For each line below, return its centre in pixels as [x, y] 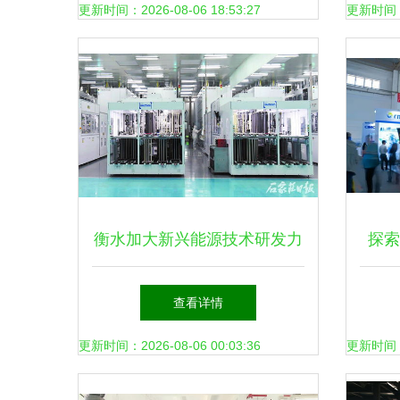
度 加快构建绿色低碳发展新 [198, 293]
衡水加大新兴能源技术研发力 [198, 239]
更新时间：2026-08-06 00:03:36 [170, 346]
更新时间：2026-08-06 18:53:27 [170, 10]
